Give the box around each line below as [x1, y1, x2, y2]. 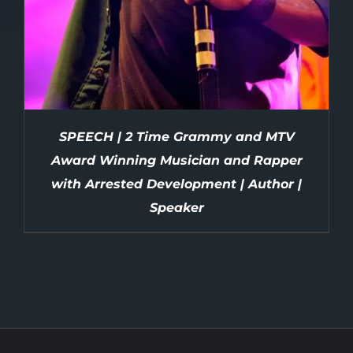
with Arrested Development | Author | [51, 176, 302, 191]
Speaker [149, 199, 204, 215]
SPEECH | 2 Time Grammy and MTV [58, 128, 295, 144]
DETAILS [156, 304, 197, 316]
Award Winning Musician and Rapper [50, 152, 303, 168]
